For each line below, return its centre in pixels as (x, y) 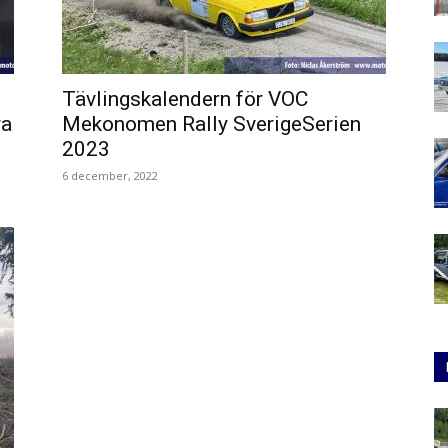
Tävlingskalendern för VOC (185, 99)
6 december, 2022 (110, 175)
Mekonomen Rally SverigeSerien (211, 124)
